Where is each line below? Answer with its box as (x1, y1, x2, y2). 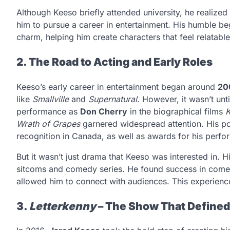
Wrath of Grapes (16, 118, 80, 129)
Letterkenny (29, 199, 96, 213)
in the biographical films (127, 106, 225, 117)
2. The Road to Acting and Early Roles (16, 55, 213, 68)
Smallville (32, 93, 69, 104)
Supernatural (88, 93, 137, 104)
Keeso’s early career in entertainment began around (16, 81, 218, 92)
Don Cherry (80, 106, 127, 117)
